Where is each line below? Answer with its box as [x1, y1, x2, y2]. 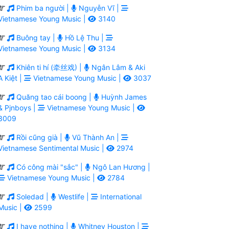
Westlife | [56, 192, 91, 201]
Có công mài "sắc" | [14, 162, 85, 171]
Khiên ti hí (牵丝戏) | [14, 62, 84, 72]
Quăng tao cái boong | [14, 92, 94, 101]
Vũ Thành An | [70, 132, 121, 142]
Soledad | [14, 192, 51, 201]
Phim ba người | [14, 3, 71, 12]
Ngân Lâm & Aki [89, 62, 145, 72]
